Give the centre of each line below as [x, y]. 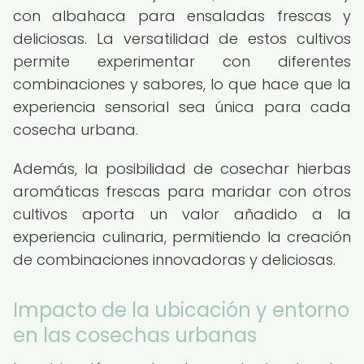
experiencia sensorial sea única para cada [182, 107]
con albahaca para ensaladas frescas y [182, 16]
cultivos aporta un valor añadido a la [182, 214]
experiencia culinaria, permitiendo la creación [182, 237]
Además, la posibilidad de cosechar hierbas [182, 169]
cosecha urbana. [76, 130]
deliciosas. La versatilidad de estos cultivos [182, 39]
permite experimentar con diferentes [182, 61]
